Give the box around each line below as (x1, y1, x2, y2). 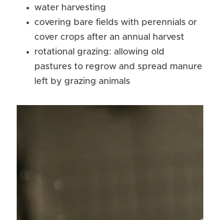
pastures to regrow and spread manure (34, 62, 202, 71)
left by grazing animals (34, 77, 130, 86)
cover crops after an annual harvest (34, 33, 184, 42)
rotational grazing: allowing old (34, 48, 165, 56)
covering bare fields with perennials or (34, 18, 197, 27)
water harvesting (34, 3, 106, 12)
